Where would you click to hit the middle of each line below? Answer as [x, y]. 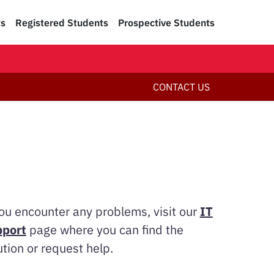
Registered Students [62, 22]
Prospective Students [166, 22]
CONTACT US [181, 87]
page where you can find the [105, 230]
